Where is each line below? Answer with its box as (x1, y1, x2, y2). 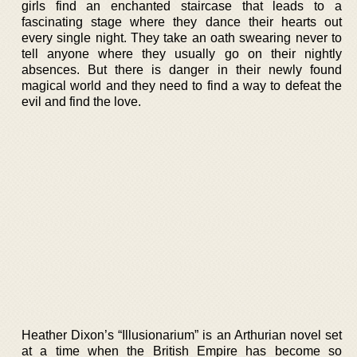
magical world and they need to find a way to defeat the (22, 79, 342, 92)
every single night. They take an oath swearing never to (22, 31, 342, 45)
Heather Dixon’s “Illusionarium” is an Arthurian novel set (22, 328, 342, 342)
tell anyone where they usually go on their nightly (22, 47, 342, 61)
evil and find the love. (22, 95, 141, 108)
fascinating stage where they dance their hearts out (22, 15, 342, 29)
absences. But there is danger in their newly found (22, 63, 342, 76)
